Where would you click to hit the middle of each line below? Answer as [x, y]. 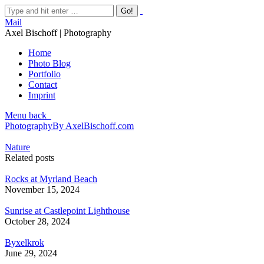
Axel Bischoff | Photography [58, 33]
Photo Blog [49, 63]
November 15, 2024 [42, 189]
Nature [17, 147]
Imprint [42, 95]
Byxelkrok [24, 242]
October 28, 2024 [37, 221]
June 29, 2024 [31, 253]
